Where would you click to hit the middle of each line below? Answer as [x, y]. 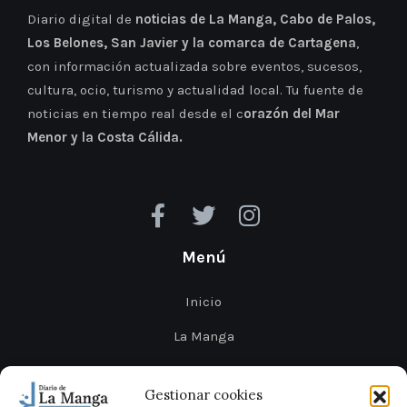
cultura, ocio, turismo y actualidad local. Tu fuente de [195, 89]
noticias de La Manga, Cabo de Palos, [255, 19]
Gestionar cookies [203, 395]
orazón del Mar [292, 113]
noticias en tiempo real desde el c [135, 113]
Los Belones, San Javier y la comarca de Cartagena [192, 42]
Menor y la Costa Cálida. [105, 137]
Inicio [203, 301]
